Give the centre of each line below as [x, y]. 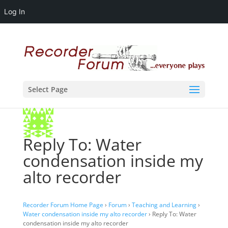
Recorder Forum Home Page [63, 205]
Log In [15, 11]
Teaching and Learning [164, 205]
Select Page [48, 89]
